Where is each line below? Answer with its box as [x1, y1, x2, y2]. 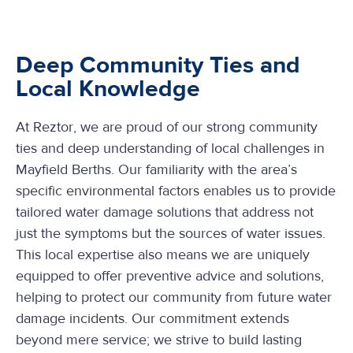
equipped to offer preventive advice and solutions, [16, 267, 324, 285]
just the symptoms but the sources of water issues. [16, 225, 325, 243]
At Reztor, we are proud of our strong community [16, 118, 318, 136]
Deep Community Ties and [16, 50, 300, 80]
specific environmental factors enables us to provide [16, 182, 336, 200]
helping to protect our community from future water [16, 288, 332, 307]
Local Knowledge [16, 74, 200, 103]
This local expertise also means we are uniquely [16, 246, 310, 264]
